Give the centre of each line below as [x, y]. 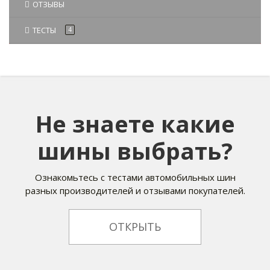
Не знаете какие [135, 124]
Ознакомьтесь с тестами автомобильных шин [135, 177]
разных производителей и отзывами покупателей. [135, 191]
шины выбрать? [135, 151]
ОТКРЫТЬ [135, 227]
